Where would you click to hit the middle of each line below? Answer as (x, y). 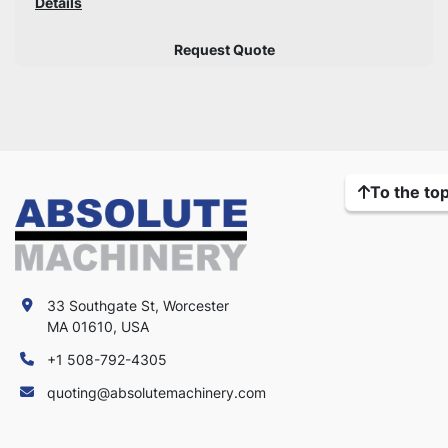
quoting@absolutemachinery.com (156, 392)
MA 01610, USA (98, 326)
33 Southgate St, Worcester (138, 305)
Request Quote (224, 49)
